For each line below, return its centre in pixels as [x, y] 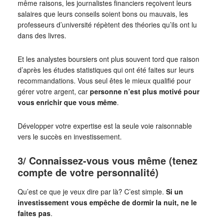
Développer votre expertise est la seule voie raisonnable [105, 125]
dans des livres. [42, 35]
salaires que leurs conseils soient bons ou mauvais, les [103, 14]
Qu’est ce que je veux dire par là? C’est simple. [92, 191]
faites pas [34, 213]
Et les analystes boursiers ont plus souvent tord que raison [108, 59]
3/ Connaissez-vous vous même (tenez [107, 160]
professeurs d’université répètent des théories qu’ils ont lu [107, 24]
